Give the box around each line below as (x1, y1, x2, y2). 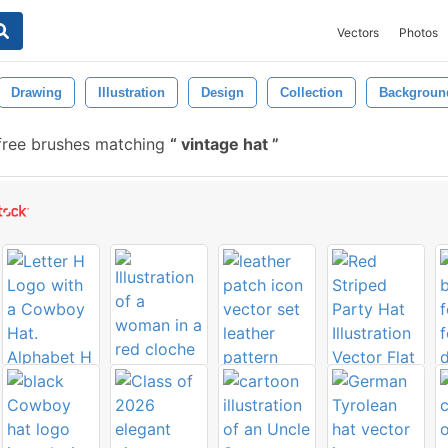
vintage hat (177, 134, 272, 154)
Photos (399, 25, 438, 40)
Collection (280, 85, 343, 100)
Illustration (98, 85, 165, 100)
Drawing (11, 85, 62, 100)
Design (201, 85, 244, 100)
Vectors (337, 25, 379, 40)
